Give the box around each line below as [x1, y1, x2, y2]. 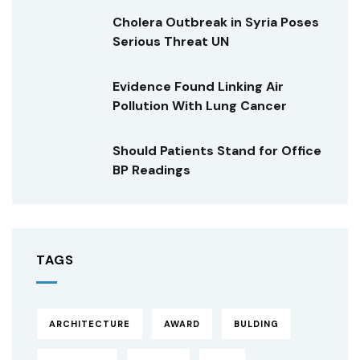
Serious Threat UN [112, 33, 229, 50]
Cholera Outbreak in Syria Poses [112, 14, 319, 31]
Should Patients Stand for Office [112, 142, 321, 159]
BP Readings [112, 162, 190, 178]
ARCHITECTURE [49, 318, 130, 329]
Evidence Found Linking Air [112, 78, 284, 95]
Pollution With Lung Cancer [112, 97, 287, 114]
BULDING [234, 318, 279, 329]
